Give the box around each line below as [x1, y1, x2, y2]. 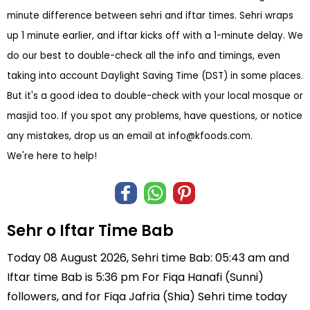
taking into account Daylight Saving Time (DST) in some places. [7, 69, 303, 82]
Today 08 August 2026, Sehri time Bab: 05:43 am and [7, 250, 289, 266]
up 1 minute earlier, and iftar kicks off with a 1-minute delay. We [7, 29, 303, 42]
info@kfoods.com [168, 129, 250, 143]
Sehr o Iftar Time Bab [7, 220, 174, 241]
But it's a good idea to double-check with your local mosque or [7, 89, 303, 102]
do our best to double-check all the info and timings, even [7, 49, 280, 62]
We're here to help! [7, 149, 97, 163]
